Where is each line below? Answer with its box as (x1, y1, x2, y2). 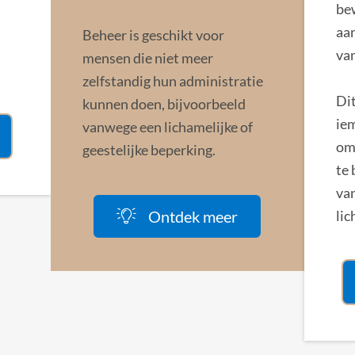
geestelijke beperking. (82, 140, 216, 158)
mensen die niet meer (82, 48, 213, 67)
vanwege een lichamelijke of (82, 117, 253, 136)
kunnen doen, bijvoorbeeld (82, 94, 246, 113)
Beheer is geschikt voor (82, 25, 224, 44)
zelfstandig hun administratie (82, 71, 263, 90)
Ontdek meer (148, 206, 239, 226)
